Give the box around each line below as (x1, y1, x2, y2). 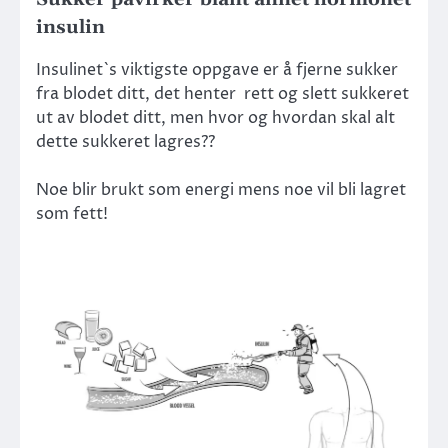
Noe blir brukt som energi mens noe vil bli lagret (36, 178, 406, 201)
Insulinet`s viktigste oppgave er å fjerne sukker (36, 58, 398, 81)
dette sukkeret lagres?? (36, 130, 215, 153)
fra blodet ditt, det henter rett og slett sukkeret (36, 82, 409, 105)
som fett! (36, 202, 108, 225)
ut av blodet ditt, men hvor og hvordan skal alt (36, 106, 395, 129)
